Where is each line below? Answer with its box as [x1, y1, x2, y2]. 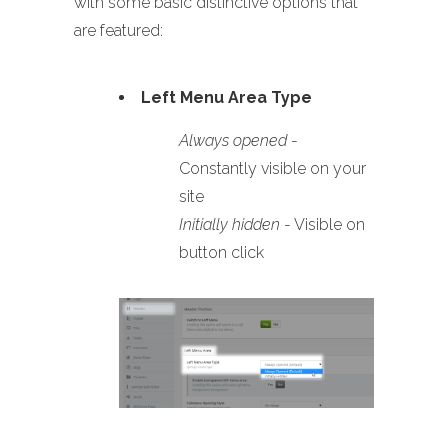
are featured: [74, 21, 163, 40]
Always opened [179, 131, 287, 150]
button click [179, 243, 264, 262]
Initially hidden [179, 215, 280, 234]
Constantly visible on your [179, 159, 366, 178]
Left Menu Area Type [141, 88, 312, 107]
